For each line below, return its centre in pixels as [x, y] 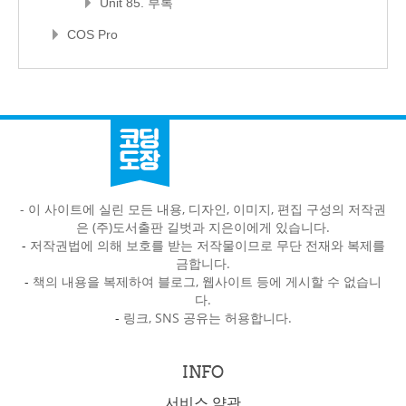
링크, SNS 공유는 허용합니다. [207, 318]
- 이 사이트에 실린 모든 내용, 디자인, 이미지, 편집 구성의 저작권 [203, 209]
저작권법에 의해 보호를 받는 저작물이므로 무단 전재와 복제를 [207, 246]
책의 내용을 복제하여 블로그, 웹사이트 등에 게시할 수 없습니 [207, 282]
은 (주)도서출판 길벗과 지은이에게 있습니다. [203, 227]
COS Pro [92, 35]
